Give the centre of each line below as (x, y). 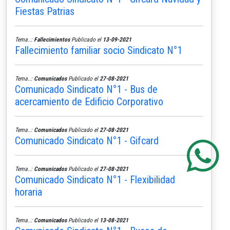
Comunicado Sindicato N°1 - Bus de (86, 89)
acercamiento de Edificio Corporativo (89, 101)
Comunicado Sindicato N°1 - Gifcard (87, 140)
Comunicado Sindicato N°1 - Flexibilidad (95, 179)
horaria (28, 192)
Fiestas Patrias (45, 11)
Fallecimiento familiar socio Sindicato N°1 (99, 50)
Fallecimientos (52, 39)
